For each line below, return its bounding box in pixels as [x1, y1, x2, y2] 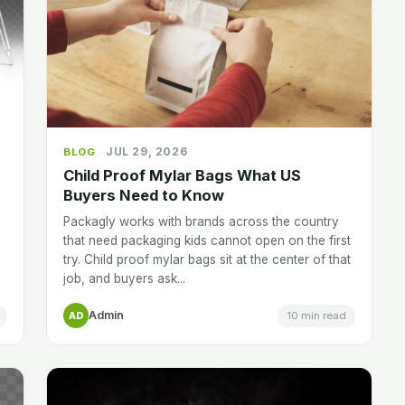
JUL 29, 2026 [106, 145, 188, 159]
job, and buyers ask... [63, 271, 185, 287]
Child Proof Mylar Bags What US [63, 166, 301, 185]
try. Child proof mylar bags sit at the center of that [63, 252, 351, 268]
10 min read [287, 308, 346, 322]
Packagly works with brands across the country [63, 214, 339, 230]
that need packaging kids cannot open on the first [63, 233, 351, 249]
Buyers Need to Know [63, 186, 224, 205]
